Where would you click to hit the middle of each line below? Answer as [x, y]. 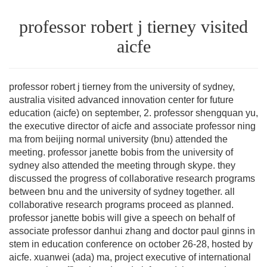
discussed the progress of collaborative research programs [132, 178]
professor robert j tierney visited [133, 26]
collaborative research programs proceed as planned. [121, 204]
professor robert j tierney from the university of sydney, [122, 86]
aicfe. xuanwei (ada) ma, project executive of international [130, 257]
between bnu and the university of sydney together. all [122, 191]
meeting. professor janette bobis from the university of [121, 152]
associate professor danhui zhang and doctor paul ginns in [132, 231]
